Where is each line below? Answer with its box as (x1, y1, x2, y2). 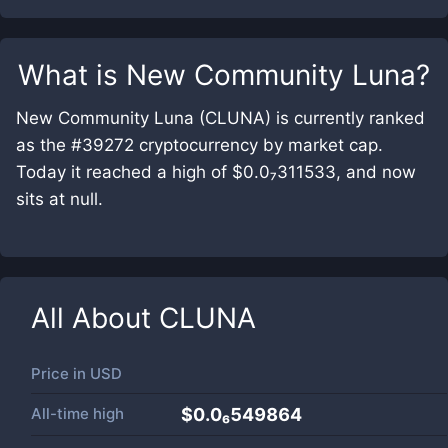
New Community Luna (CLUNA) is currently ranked (16, 108, 425, 128)
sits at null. (16, 189, 103, 209)
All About (31, 301, 159, 335)
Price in (31, 364, 90, 383)
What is (18, 58, 126, 92)
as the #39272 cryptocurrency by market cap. (16, 135, 383, 155)
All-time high (31, 404, 124, 423)
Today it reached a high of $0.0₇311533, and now (16, 162, 416, 182)
